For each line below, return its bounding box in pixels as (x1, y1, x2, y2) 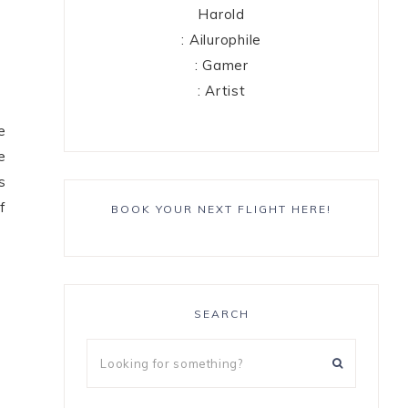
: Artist (197, 82, 246, 100)
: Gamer (194, 56, 249, 75)
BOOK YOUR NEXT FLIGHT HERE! (111, 202, 332, 217)
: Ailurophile (181, 31, 262, 49)
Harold (198, 5, 245, 24)
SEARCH (193, 307, 250, 321)
